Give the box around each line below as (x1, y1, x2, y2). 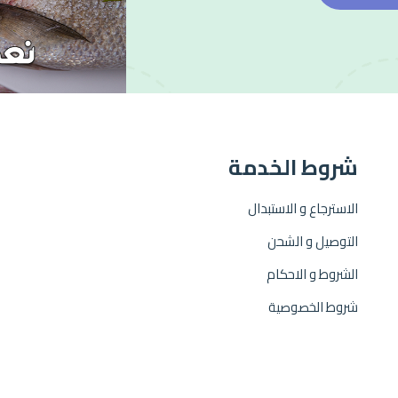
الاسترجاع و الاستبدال (247, 195, 358, 221)
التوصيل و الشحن (267, 228, 358, 254)
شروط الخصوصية (267, 294, 358, 320)
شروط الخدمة (227, 147, 358, 187)
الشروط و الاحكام (266, 261, 358, 287)
